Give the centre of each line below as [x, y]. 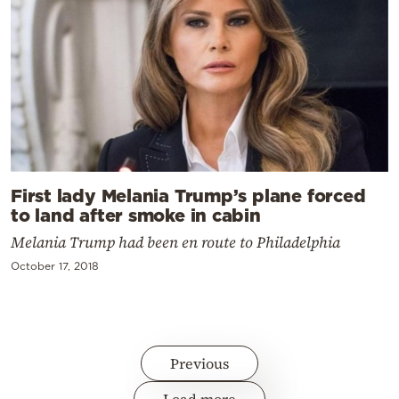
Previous [199, 363]
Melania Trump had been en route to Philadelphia [175, 242]
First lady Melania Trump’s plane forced [188, 195]
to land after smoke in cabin [136, 214]
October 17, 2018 [55, 265]
